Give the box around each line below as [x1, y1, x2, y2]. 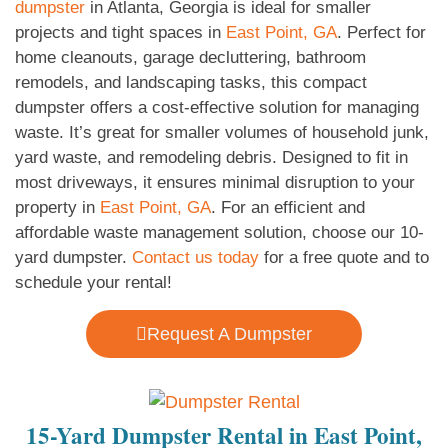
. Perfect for [337, 22, 426, 42]
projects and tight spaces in [15, 22, 226, 42]
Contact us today [132, 247, 259, 267]
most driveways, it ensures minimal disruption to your [15, 172, 415, 192]
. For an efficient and [211, 197, 365, 217]
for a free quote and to [259, 247, 429, 267]
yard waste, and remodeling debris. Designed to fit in [15, 147, 408, 167]
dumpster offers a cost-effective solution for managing [15, 97, 419, 117]
